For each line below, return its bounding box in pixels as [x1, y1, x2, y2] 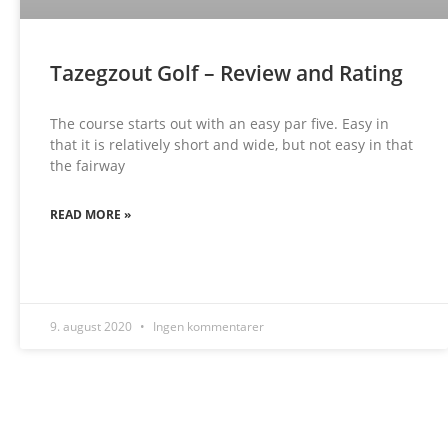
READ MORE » [50, 206, 131, 224]
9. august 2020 [50, 318, 135, 336]
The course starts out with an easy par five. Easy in [50, 114, 389, 134]
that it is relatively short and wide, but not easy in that [50, 135, 413, 155]
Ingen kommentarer [150, 318, 264, 336]
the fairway [50, 156, 125, 176]
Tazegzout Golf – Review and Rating [50, 59, 403, 88]
